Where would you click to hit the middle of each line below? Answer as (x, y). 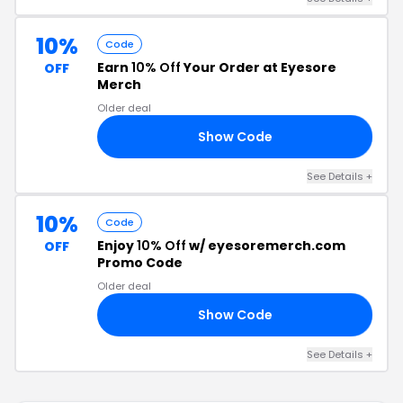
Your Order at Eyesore (259, 67)
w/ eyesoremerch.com (266, 246)
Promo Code (140, 263)
